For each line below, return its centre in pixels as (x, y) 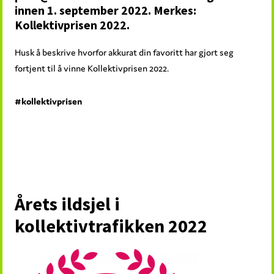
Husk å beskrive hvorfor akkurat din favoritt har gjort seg (124, 52)
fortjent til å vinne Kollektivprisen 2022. (92, 68)
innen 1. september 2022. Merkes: (106, 10)
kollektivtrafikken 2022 (111, 225)
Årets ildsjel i (68, 203)
